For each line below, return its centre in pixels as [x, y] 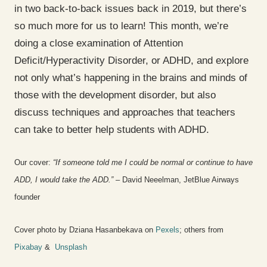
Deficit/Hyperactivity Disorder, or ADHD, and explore [131, 60]
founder [27, 197]
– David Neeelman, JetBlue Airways [177, 180]
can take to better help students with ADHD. [113, 129]
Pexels [167, 229]
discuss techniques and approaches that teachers [125, 112]
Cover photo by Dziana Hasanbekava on [85, 229]
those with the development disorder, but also [115, 95]
